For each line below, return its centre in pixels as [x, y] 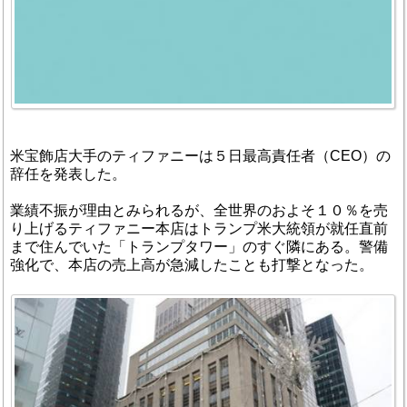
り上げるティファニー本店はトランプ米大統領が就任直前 [199, 228]
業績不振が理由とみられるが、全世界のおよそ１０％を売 [199, 210]
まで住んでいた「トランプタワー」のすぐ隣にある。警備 [199, 246]
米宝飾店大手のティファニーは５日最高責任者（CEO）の [200, 155]
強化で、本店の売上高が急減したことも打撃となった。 [192, 264]
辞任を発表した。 [68, 174]
